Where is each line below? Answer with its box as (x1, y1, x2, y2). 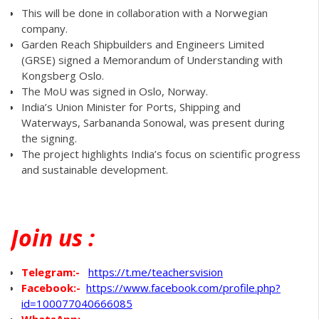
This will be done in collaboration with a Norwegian (21, 5, 268, 20)
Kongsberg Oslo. (21, 68, 104, 83)
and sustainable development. (21, 162, 168, 177)
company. (21, 21, 68, 36)
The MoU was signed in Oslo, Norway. (21, 83, 208, 98)
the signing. (21, 130, 77, 145)
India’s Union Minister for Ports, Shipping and (21, 99, 241, 114)
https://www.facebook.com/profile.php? (86, 280, 281, 295)
